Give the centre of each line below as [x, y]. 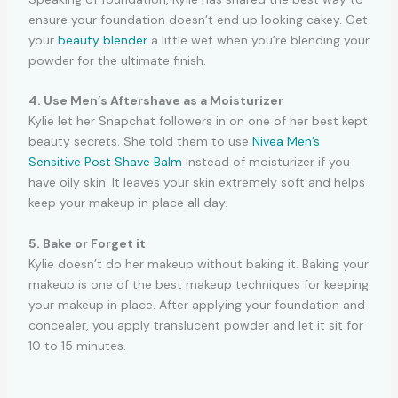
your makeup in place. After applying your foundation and [196, 304]
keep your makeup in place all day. [127, 203]
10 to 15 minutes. [77, 345]
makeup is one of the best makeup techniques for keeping [198, 284]
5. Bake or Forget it [87, 243]
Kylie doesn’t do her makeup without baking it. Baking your [198, 263]
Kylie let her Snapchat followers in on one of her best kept [198, 121]
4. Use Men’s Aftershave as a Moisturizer [155, 101]
